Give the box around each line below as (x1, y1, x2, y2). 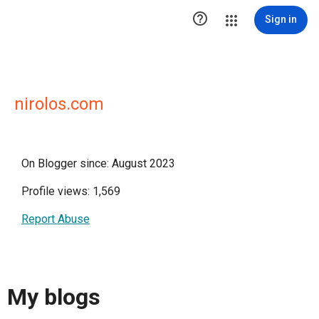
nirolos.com (14, 94, 104, 114)
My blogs (7, 283, 100, 311)
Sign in (265, 14, 297, 25)
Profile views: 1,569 (21, 184, 120, 198)
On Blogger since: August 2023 (21, 157, 175, 170)
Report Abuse (21, 212, 90, 226)
